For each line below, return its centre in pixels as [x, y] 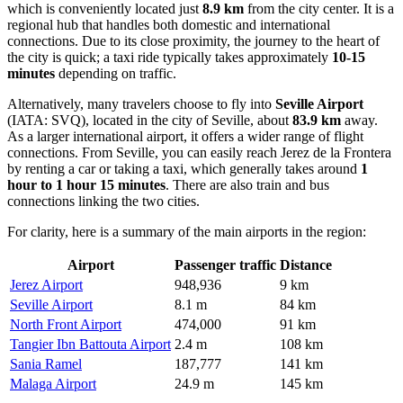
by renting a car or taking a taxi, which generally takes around [184, 168]
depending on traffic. [116, 73]
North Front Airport [66, 324]
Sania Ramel [46, 363]
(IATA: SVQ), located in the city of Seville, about [150, 120]
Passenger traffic [225, 264]
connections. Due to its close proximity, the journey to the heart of [193, 40]
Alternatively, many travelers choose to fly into [141, 103]
